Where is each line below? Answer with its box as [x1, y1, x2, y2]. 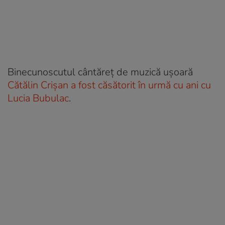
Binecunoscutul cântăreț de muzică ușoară [8, 65, 193, 79]
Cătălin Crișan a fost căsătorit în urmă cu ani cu [8, 78, 211, 92]
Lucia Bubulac [8, 91, 69, 105]
